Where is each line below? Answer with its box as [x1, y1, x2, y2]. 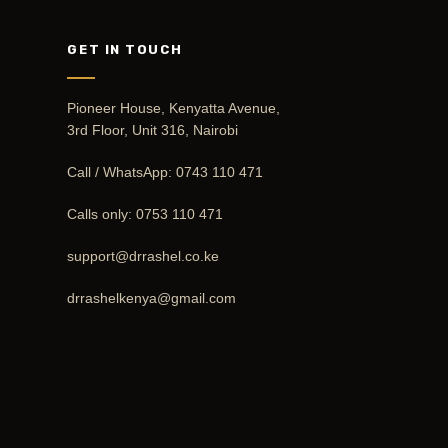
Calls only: [67, 206, 137, 223]
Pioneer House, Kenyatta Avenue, [67, 100, 281, 117]
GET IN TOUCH [67, 42, 183, 58]
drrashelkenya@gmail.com [67, 290, 237, 307]
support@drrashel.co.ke [67, 248, 220, 265]
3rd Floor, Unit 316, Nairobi [67, 122, 239, 139]
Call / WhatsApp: [67, 164, 177, 181]
